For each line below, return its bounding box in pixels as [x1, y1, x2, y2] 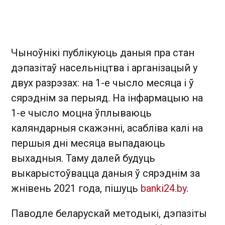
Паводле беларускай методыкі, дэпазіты [11, 207, 207, 219]
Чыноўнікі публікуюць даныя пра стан [11, 47, 194, 59]
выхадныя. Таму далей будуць [11, 152, 155, 164]
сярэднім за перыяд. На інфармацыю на [11, 92, 203, 104]
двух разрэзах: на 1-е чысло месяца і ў [11, 77, 194, 89]
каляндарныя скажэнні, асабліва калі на [11, 122, 203, 134]
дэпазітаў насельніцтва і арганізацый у [11, 62, 197, 74]
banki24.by [141, 182, 186, 194]
